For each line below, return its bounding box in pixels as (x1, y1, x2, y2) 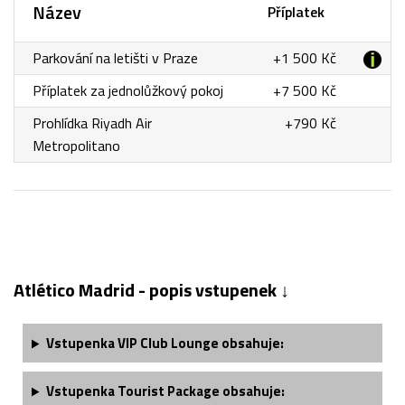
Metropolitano (33, 135, 120, 157)
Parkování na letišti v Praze (33, 47, 198, 70)
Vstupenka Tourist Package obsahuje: (45, 381, 285, 402)
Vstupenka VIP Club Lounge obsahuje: (45, 333, 284, 354)
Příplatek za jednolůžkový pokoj (33, 80, 223, 102)
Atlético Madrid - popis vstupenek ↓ (14, 276, 289, 305)
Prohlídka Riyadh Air (33, 112, 152, 135)
